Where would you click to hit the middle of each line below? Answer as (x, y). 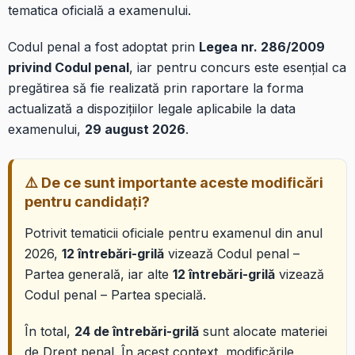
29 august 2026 (135, 129)
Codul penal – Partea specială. (115, 294)
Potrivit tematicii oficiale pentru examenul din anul (174, 233)
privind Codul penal (69, 67)
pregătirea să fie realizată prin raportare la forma (156, 88)
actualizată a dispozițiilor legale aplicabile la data (152, 108)
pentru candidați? (87, 201)
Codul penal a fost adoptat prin (103, 46)
